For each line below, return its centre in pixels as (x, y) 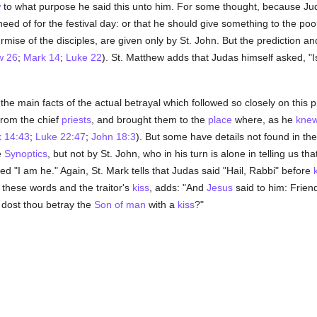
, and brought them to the (149, 120)
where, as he (264, 120)
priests (76, 120)
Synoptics (25, 154)
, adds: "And (178, 188)
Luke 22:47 (60, 137)
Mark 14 (41, 57)
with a (161, 204)
